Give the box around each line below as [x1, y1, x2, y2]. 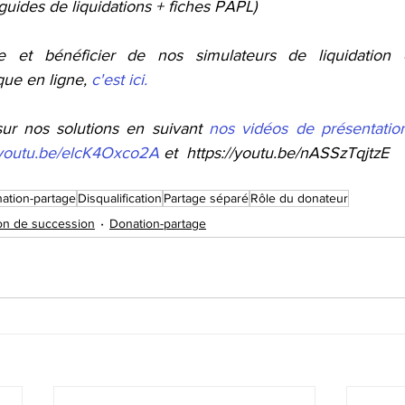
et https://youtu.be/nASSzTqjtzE [159, 144, 389, 162]
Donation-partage [109, 215, 206, 231]
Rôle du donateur [250, 191, 348, 205]
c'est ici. [91, 71, 147, 89]
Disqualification [78, 191, 162, 205]
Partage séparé [164, 191, 249, 205]
